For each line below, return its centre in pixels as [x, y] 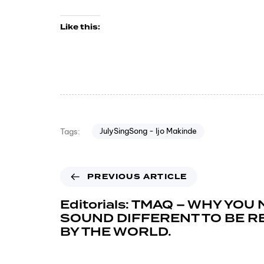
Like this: [80, 27]
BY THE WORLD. [116, 232]
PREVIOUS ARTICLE [137, 177]
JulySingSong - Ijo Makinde [148, 131]
